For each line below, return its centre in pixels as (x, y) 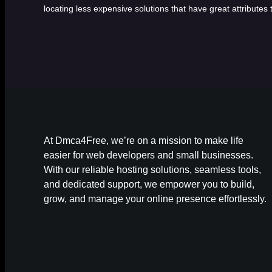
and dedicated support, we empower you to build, (149, 184)
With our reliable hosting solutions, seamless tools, (152, 169)
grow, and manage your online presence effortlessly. (155, 199)
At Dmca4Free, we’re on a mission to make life (144, 140)
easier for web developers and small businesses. (148, 155)
